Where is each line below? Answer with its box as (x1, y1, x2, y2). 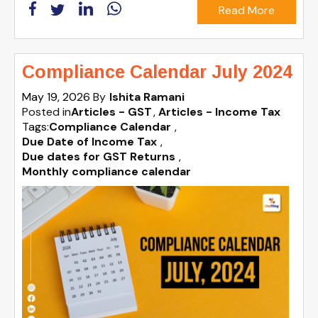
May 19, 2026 (22, 89, 93, 105)
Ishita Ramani (109, 89, 185, 105)
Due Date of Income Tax (22, 134, 157, 150)
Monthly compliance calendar (22, 164, 191, 180)
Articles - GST (71, 104, 152, 120)
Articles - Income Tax (158, 104, 280, 120)
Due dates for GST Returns (22, 149, 175, 165)
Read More (219, 2, 275, 18)
